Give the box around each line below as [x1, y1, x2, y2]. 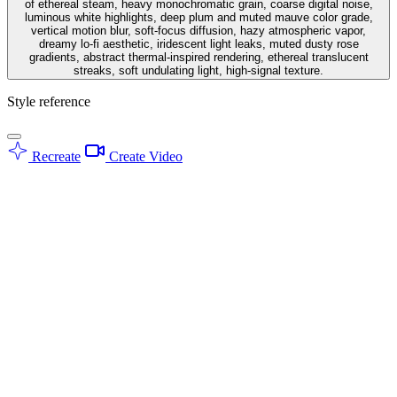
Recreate [28, 148, 81, 164]
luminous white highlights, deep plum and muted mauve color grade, [24, 10, 373, 24]
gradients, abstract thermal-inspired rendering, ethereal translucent [28, 50, 369, 64]
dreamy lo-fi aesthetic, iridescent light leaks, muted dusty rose [38, 36, 359, 51]
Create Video [105, 148, 183, 164]
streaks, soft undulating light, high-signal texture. [74, 63, 323, 77]
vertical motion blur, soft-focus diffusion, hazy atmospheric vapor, [31, 23, 366, 37]
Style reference [7, 93, 90, 109]
